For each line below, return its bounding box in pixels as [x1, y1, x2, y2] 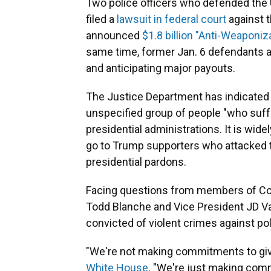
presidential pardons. [86, 155, 186, 169]
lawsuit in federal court [117, 13, 226, 26]
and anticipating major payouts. [86, 62, 235, 75]
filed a [86, 13, 117, 26]
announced [86, 29, 142, 42]
